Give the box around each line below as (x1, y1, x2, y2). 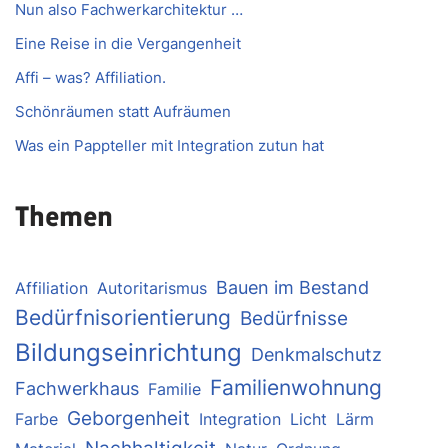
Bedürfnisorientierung (15, 305, 231, 330)
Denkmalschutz (251, 344, 382, 365)
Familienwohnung (210, 375, 382, 400)
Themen (15, 199, 113, 233)
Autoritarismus (97, 278, 207, 298)
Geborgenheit (67, 407, 190, 430)
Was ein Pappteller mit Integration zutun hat (15, 136, 324, 155)
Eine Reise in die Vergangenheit (15, 34, 241, 53)
